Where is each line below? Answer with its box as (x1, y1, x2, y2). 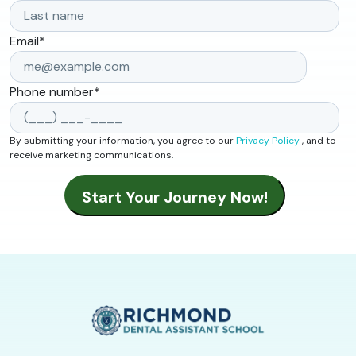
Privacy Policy (236, 134, 300, 148)
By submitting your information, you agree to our (10, 134, 236, 148)
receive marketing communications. (10, 149, 173, 162)
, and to (300, 134, 336, 148)
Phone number (10, 83, 94, 101)
